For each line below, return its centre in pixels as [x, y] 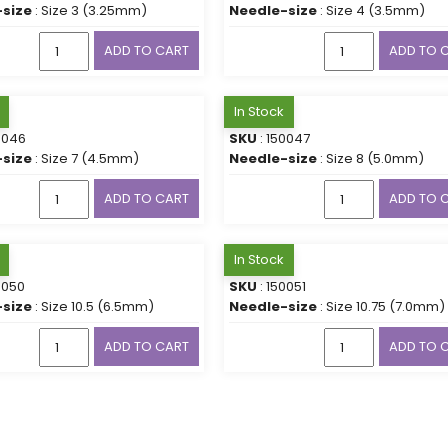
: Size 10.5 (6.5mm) [93, 306]
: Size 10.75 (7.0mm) [381, 306]
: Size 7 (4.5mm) [85, 158]
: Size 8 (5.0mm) [370, 158]
